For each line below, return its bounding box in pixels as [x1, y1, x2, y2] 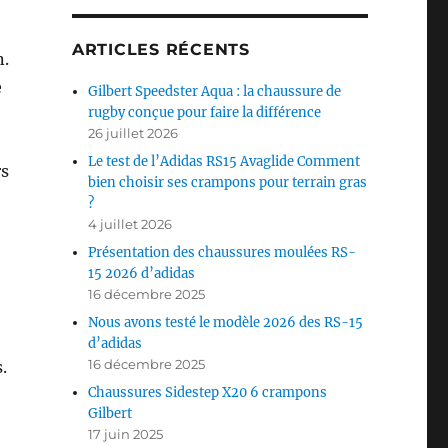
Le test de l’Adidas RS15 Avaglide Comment [88, 153, 361, 171]
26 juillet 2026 [88, 125, 179, 142]
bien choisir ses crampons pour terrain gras [88, 174, 368, 192]
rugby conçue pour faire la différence [88, 104, 322, 122]
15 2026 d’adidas [88, 265, 196, 283]
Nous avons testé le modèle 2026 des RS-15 [88, 314, 364, 332]
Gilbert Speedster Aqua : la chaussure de [88, 83, 342, 101]
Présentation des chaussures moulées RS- [88, 244, 357, 262]
